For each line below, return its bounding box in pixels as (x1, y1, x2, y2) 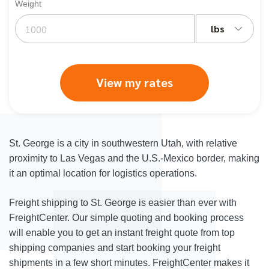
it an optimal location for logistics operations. (9, 168, 197, 178)
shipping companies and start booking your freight (9, 243, 220, 253)
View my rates (96, 74, 173, 90)
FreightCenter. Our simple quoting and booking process (9, 213, 244, 223)
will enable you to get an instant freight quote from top (9, 228, 235, 238)
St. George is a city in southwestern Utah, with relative (9, 138, 237, 148)
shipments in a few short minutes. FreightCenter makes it (9, 258, 249, 268)
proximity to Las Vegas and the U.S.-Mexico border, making (9, 153, 259, 163)
